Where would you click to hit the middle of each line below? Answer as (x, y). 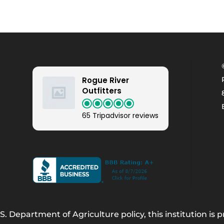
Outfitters (101, 90)
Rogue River (105, 80)
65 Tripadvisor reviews (120, 115)
